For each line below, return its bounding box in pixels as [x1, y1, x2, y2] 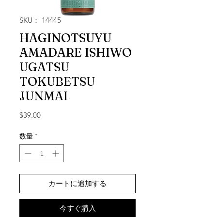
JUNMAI [19, 89, 68, 104]
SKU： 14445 [19, 15, 61, 25]
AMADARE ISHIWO [19, 45, 132, 60]
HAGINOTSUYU [19, 31, 111, 46]
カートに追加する [48, 179, 107, 188]
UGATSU [19, 60, 69, 75]
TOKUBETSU [19, 74, 95, 89]
